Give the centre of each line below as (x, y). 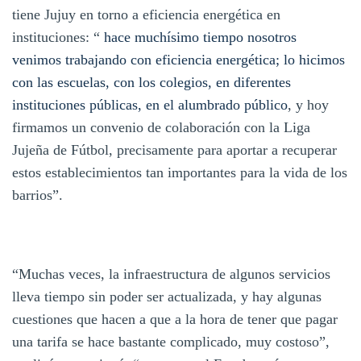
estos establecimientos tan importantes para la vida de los (180, 172)
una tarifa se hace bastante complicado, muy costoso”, (171, 341)
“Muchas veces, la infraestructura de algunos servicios (171, 274)
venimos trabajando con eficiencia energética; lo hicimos (178, 59)
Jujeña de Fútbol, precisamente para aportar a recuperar (174, 149)
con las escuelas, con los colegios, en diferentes (151, 82)
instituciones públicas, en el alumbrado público (150, 104)
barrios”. (37, 195)
